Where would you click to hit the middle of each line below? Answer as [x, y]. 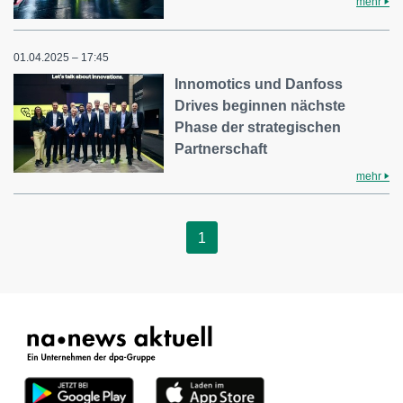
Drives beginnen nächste [260, 106]
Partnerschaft [221, 149]
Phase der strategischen [258, 128]
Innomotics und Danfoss [259, 85]
